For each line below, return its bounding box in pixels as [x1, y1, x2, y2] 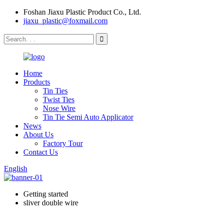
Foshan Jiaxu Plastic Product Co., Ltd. [23, 8, 141, 16]
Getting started [23, 190, 68, 198]
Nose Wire [43, 104, 75, 112]
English [4, 164, 27, 173]
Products [23, 78, 50, 86]
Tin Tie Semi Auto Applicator [43, 113, 133, 121]
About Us [23, 130, 54, 139]
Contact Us [23, 148, 58, 156]
